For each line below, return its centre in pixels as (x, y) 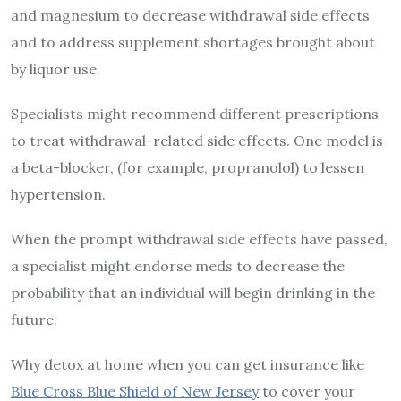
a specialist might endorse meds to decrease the (178, 265)
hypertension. (58, 194)
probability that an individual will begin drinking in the (193, 292)
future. (34, 319)
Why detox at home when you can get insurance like (188, 364)
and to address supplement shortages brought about (193, 42)
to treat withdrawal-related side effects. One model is (197, 140)
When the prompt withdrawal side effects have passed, (199, 239)
